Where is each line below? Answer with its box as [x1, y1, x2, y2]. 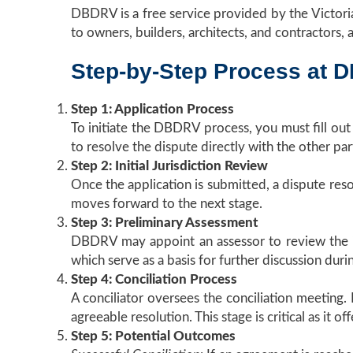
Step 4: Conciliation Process [70, 273, 237, 286]
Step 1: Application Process [70, 102, 234, 116]
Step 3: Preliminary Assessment [70, 216, 258, 229]
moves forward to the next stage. [70, 197, 262, 210]
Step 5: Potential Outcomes [70, 329, 236, 343]
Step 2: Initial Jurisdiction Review [70, 159, 268, 173]
